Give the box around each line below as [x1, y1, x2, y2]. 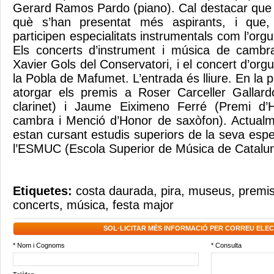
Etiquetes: [13, 184, 76, 198]
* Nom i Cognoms [13, 242, 65, 249]
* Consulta [211, 242, 242, 249]
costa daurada [76, 184, 154, 198]
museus [188, 184, 231, 198]
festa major [113, 198, 174, 212]
